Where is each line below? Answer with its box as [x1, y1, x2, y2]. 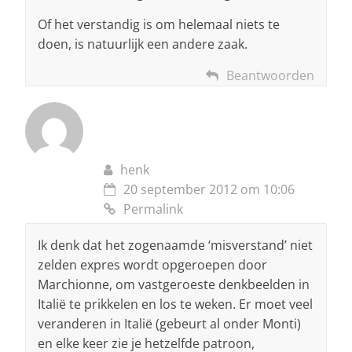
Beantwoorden [226, 67, 314, 85]
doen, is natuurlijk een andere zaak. [38, 35, 247, 53]
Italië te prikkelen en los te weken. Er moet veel [38, 295, 313, 313]
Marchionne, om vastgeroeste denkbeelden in [38, 276, 310, 294]
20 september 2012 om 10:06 [123, 181, 295, 199]
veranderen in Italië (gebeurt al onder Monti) [38, 315, 301, 333]
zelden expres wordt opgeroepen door [38, 256, 267, 274]
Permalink [123, 200, 183, 218]
